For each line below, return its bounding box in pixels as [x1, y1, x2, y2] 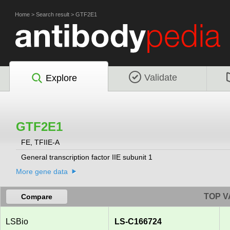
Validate [144, 72, 177, 83]
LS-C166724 [114, 217, 162, 226]
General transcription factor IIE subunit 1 [21, 153, 152, 162]
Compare [21, 193, 52, 201]
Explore [46, 72, 77, 83]
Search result [36, 11, 69, 17]
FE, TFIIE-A [21, 138, 62, 147]
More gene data [16, 167, 68, 176]
